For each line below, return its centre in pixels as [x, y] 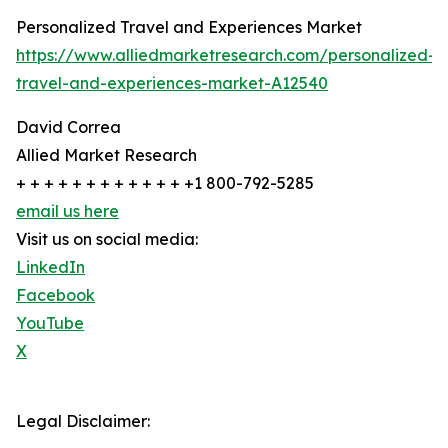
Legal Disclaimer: [83, 421]
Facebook [55, 295]
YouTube [50, 323]
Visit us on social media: [107, 239]
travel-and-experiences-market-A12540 [172, 83]
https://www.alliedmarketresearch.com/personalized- [225, 55]
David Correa [68, 127]
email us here [67, 211]
